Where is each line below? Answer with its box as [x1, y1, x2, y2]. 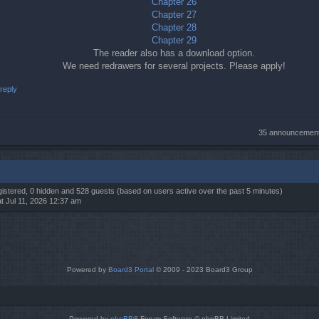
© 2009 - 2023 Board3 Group [153, 265, 253, 273]
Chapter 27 [151, 9, 197, 20]
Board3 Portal [108, 265, 154, 273]
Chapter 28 [151, 21, 197, 33]
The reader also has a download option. [93, 47, 255, 58]
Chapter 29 [151, 34, 197, 46]
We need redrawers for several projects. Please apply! [62, 60, 286, 71]
